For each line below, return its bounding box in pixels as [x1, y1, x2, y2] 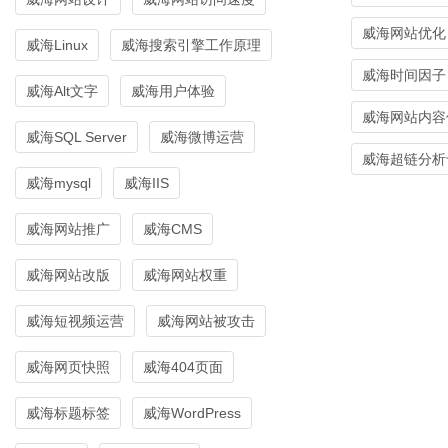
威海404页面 [143, 358, 223, 375]
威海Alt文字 [26, 82, 98, 99]
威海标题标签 [26, 404, 110, 421]
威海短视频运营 [26, 312, 124, 329]
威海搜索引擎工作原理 [121, 37, 261, 54]
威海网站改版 [26, 266, 110, 283]
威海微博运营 [160, 128, 244, 145]
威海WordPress [143, 404, 241, 421]
